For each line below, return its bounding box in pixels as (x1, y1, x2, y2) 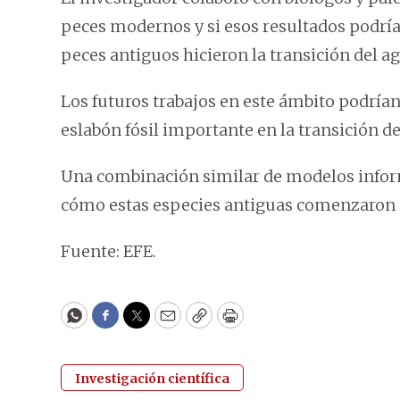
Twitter (135, 312, 196, 334)
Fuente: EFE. (61, 241, 156, 262)
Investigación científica (75, 371, 229, 387)
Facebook (104, 312, 179, 334)
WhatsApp (72, 312, 157, 334)
